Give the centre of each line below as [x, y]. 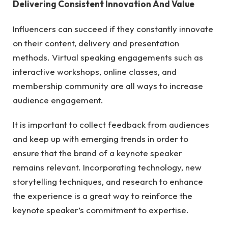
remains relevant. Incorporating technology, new [107, 167]
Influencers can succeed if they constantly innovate [113, 28]
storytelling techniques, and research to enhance [108, 182]
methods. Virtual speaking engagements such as [108, 57]
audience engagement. [58, 100]
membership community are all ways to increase [108, 85]
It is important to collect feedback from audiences [111, 125]
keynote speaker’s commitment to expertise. [101, 210]
